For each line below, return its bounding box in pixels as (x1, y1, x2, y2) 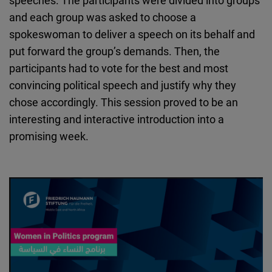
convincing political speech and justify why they (9, 78, 236, 93)
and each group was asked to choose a (9, 10, 196, 25)
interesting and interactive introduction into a (9, 112, 224, 127)
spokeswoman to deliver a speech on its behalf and (9, 27, 255, 42)
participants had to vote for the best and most (9, 61, 228, 76)
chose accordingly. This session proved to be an (9, 95, 238, 110)
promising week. (9, 129, 89, 144)
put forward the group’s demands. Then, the (9, 44, 220, 59)
